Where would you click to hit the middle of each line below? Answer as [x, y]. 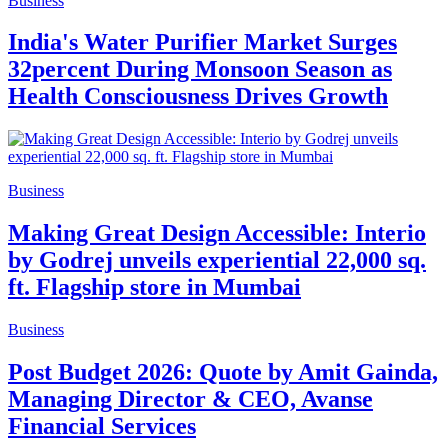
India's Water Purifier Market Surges [202, 42]
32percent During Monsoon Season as [200, 69]
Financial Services [102, 426]
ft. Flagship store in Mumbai [154, 287]
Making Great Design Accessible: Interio [217, 233]
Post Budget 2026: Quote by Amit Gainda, [223, 372]
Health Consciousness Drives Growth [198, 96]
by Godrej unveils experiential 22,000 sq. [217, 260]
